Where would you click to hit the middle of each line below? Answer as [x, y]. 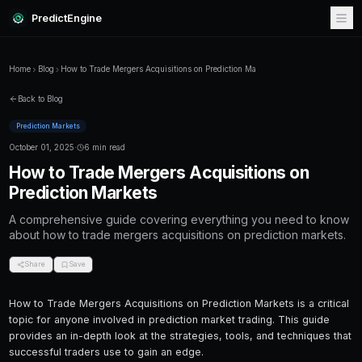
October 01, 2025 [59, 210]
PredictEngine [95, 26]
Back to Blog [58, 141]
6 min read [149, 210]
